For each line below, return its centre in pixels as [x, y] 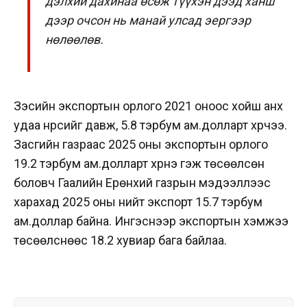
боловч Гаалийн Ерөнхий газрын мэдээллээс [142, 183]
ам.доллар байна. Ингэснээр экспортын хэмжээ [151, 221]
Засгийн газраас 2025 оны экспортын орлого [141, 145]
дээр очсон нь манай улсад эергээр [148, 21]
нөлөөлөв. [75, 40]
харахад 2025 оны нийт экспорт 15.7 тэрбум [138, 202]
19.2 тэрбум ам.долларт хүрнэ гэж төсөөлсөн [139, 164]
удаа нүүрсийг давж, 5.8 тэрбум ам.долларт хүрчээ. [150, 125]
